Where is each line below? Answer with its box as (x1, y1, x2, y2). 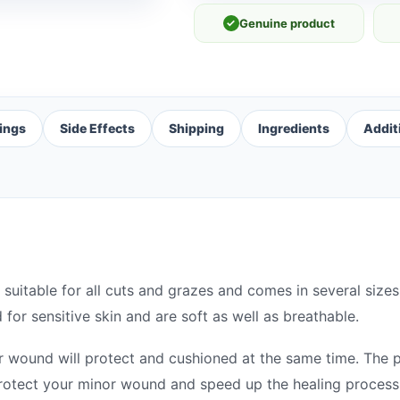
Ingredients (258, 120, 329, 136)
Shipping (169, 120, 224, 136)
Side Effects (60, 120, 135, 136)
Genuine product (238, 15, 335, 30)
